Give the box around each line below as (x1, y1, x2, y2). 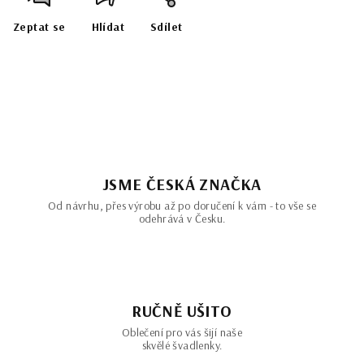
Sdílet (150, 19, 183, 34)
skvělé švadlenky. (141, 338, 223, 353)
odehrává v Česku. (138, 211, 226, 226)
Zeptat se (13, 19, 66, 34)
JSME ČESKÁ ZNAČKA (102, 174, 262, 194)
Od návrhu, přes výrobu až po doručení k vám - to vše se (48, 198, 316, 213)
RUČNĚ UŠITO (132, 301, 232, 321)
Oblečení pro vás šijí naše (121, 325, 243, 340)
